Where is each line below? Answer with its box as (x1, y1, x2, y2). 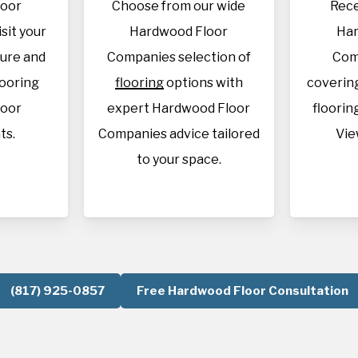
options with (163, 75, 243, 90)
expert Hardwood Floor (107, 101, 251, 116)
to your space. (136, 152, 221, 167)
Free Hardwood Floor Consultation (136, 284, 348, 298)
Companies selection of (106, 50, 251, 65)
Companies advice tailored (97, 126, 260, 141)
